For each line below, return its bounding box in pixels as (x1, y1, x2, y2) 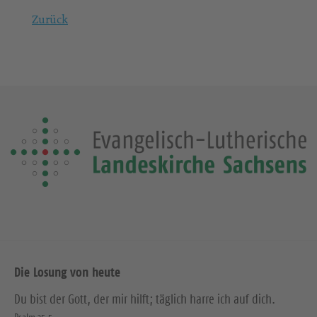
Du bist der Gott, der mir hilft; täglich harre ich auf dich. (14, 291, 275, 307)
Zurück (32, 11, 68, 27)
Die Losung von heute (14, 263, 120, 280)
